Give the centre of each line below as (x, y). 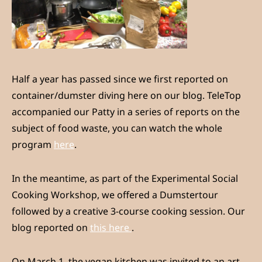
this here (111, 228)
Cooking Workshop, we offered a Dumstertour (115, 195)
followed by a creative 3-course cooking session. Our (128, 211)
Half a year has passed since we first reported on (120, 79)
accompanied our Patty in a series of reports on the (126, 112)
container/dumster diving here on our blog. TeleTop (126, 96)
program (33, 145)
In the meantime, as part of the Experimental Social (125, 179)
